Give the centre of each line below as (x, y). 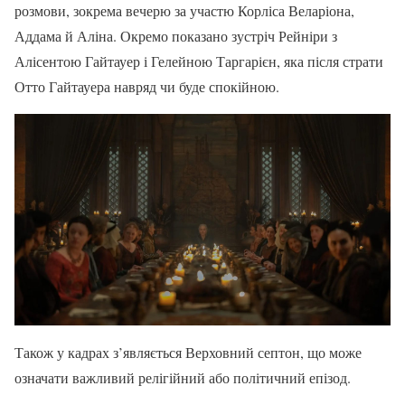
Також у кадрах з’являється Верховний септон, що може (188, 353)
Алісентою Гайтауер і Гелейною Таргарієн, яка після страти (199, 61)
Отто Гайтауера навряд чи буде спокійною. (147, 87)
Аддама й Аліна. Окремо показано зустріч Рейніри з (176, 36)
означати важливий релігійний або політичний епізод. (183, 378)
